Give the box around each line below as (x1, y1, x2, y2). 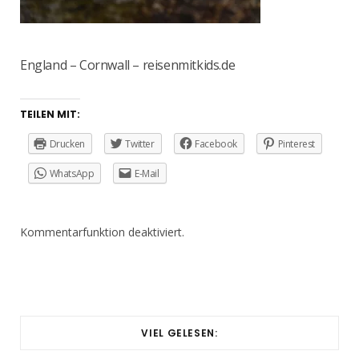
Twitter (125, 137, 155, 151)
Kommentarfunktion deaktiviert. (20, 224, 184, 240)
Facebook (195, 137, 238, 151)
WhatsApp (49, 167, 95, 180)
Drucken (49, 137, 85, 151)
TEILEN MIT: (20, 107, 80, 121)
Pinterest (277, 137, 316, 151)
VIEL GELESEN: (141, 326, 218, 340)
